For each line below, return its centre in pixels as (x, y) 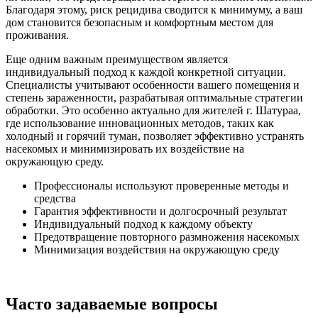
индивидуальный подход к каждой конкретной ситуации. (146, 72)
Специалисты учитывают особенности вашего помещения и (153, 84)
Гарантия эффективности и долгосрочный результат (160, 211)
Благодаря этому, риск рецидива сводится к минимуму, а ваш (154, 9)
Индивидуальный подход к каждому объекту (143, 224)
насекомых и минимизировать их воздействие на (125, 148)
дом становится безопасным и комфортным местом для (139, 22)
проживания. (37, 35)
